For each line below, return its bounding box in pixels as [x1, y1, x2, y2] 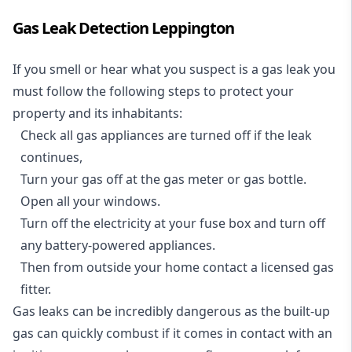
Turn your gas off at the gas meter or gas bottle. [20, 170, 306, 188]
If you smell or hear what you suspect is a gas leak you [13, 60, 335, 78]
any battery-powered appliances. [20, 236, 215, 254]
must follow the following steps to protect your [13, 82, 294, 100]
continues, [20, 148, 82, 166]
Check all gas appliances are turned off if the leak [20, 126, 312, 144]
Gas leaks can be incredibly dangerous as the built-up [13, 302, 330, 320]
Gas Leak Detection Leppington [13, 17, 234, 38]
